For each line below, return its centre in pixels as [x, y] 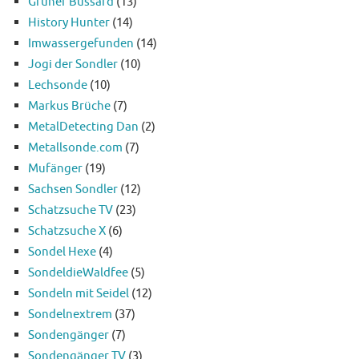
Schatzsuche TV [71, 210]
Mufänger [55, 168]
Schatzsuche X [67, 230]
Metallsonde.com [75, 147]
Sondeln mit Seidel [79, 293]
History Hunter [69, 22]
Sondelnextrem [70, 314]
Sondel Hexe [62, 251]
